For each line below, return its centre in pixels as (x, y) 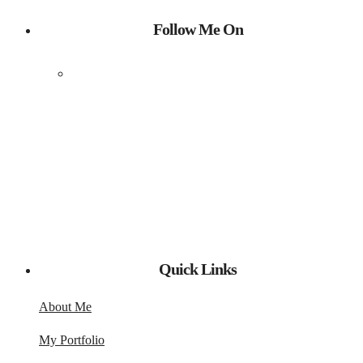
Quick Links (198, 269)
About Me (65, 307)
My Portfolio (72, 340)
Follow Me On (198, 30)
